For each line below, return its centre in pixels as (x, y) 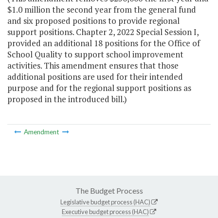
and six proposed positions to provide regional (93, 21)
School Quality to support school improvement (95, 54)
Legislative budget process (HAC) (105, 202)
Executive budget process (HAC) (105, 211)
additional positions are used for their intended (95, 77)
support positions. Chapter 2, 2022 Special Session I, (103, 32)
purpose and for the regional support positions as (99, 88)
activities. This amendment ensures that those (93, 66)
